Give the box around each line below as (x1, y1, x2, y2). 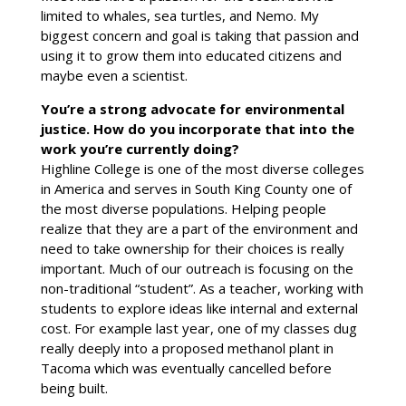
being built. (40, 378, 108, 397)
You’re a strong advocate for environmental (40, 99, 344, 118)
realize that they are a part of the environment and (40, 218, 358, 237)
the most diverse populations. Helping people (40, 198, 326, 217)
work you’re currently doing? (40, 139, 239, 158)
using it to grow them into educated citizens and (40, 45, 342, 64)
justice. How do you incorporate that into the (40, 119, 354, 138)
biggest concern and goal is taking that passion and (40, 25, 359, 44)
